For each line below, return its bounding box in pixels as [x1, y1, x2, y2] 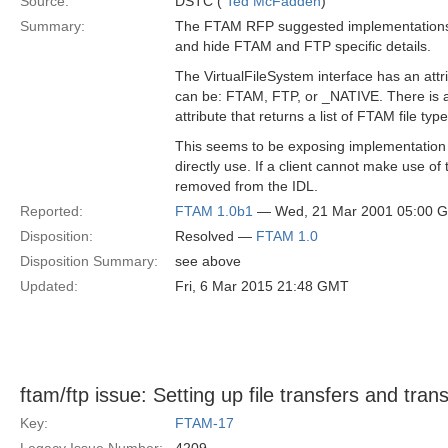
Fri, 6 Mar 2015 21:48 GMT [175, 278, 349, 294]
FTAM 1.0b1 [175, 203, 253, 219]
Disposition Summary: [20, 253, 158, 269]
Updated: [20, 278, 78, 294]
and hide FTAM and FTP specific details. [175, 38, 431, 54]
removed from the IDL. [175, 178, 318, 194]
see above [175, 253, 241, 269]
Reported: [20, 203, 83, 219]
